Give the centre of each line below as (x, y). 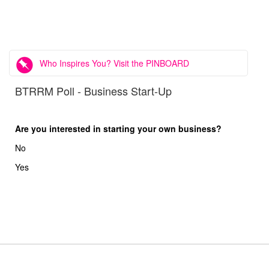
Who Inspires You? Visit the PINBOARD (114, 63)
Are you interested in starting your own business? (118, 128)
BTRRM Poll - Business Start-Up (93, 91)
